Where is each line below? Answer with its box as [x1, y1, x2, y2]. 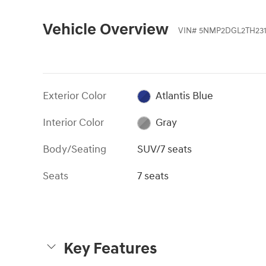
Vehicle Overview [43, 19, 169, 40]
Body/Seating [43, 142, 106, 156]
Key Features [64, 238, 157, 259]
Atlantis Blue [155, 88, 213, 103]
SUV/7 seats [137, 142, 192, 156]
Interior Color [43, 115, 104, 129]
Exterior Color [43, 88, 106, 103]
